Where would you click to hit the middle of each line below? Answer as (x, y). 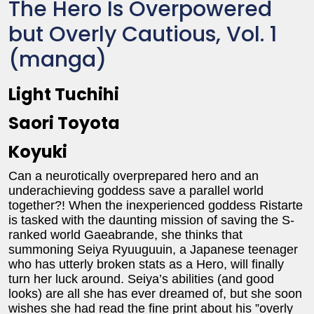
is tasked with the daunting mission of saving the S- (151, 220)
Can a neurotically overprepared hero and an (134, 176)
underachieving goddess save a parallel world (136, 191)
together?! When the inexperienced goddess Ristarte (156, 206)
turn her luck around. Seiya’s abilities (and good (141, 279)
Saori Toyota (64, 123)
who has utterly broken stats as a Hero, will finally (146, 265)
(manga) (57, 60)
